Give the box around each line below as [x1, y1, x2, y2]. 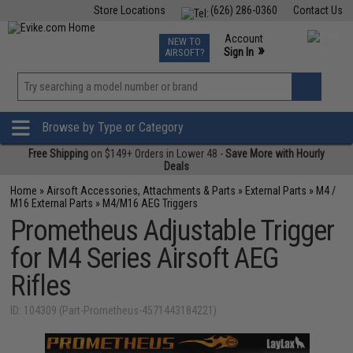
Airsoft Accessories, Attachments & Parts [46, 184, 236, 197]
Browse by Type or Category [42, 120, 184, 136]
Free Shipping [28, 147, 88, 160]
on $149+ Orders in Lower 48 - [88, 147, 225, 160]
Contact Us [292, 4, 343, 17]
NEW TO [167, 35, 201, 47]
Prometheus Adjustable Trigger [10, 214, 335, 247]
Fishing [69, 32, 102, 44]
